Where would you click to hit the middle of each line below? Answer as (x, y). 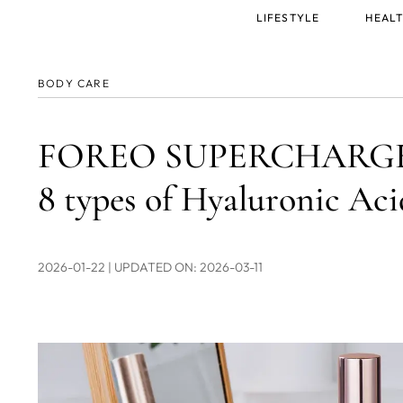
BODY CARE (74, 83)
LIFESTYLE (288, 18)
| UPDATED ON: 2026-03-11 (185, 267)
